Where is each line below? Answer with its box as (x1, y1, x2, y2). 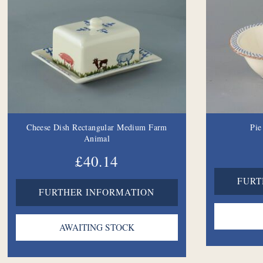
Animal (83, 132, 110, 144)
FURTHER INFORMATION (39, 186, 155, 198)
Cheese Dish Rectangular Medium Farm (26, 121, 167, 133)
